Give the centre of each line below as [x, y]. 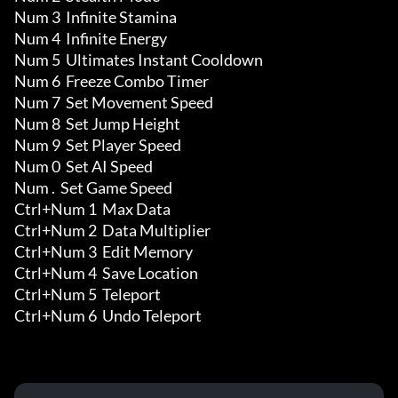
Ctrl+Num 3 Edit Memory [105, 252]
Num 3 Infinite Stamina [96, 17]
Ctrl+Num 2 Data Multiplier [112, 231]
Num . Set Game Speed [93, 188]
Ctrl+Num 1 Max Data [94, 209]
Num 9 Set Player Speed [98, 145]
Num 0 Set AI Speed [84, 167]
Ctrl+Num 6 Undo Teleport [108, 316]
